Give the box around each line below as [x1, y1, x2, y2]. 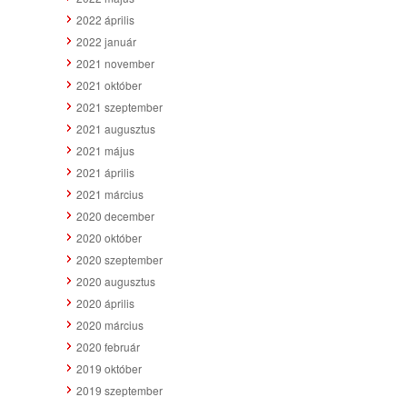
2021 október [76, 76, 142, 93]
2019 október [76, 360, 142, 376]
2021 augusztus [76, 120, 155, 136]
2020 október [76, 229, 142, 245]
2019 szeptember [76, 382, 163, 398]
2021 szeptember [76, 98, 163, 114]
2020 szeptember [76, 251, 163, 267]
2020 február [76, 338, 140, 354]
